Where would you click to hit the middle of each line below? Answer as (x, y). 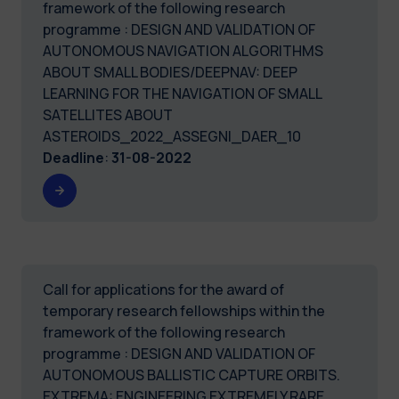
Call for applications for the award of (163, 289)
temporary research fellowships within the (184, 310)
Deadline (73, 157)
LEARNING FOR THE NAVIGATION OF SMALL (182, 93)
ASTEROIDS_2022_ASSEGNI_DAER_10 (172, 136)
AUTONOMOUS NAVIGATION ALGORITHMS (183, 50)
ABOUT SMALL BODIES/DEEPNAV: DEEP (170, 72)
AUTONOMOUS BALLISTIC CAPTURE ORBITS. (191, 375)
